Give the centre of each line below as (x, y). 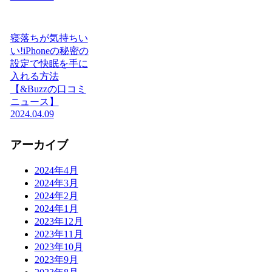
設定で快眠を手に (49, 64)
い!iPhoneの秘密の (49, 51)
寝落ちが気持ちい (49, 38)
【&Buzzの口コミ (48, 89)
